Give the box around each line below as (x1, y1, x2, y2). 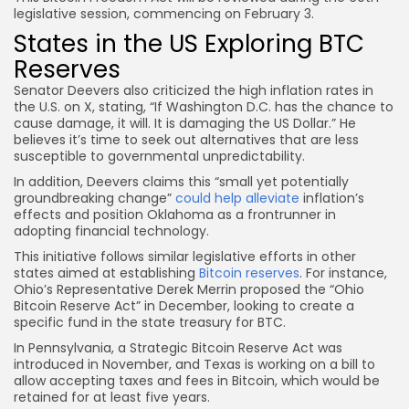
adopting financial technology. (14, 221, 209, 240)
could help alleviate (175, 188, 299, 207)
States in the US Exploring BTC (14, 26, 364, 60)
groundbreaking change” (14, 188, 175, 207)
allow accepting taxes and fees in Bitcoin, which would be (14, 371, 380, 390)
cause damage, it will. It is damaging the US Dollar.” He (14, 113, 356, 132)
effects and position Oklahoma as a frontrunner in (14, 204, 336, 224)
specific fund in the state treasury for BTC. (14, 312, 286, 331)
